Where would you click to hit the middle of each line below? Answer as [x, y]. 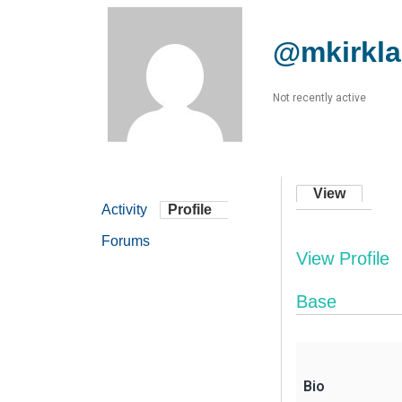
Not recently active [319, 97]
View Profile [343, 259]
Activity [124, 210]
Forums [126, 241]
